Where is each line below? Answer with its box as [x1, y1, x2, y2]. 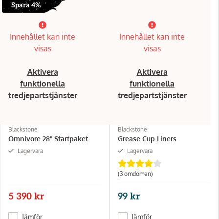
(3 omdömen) [118, 170, 153, 178]
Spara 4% [11, 1, 41, 10]
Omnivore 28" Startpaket [8, 134, 88, 143]
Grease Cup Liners [118, 134, 176, 143]
